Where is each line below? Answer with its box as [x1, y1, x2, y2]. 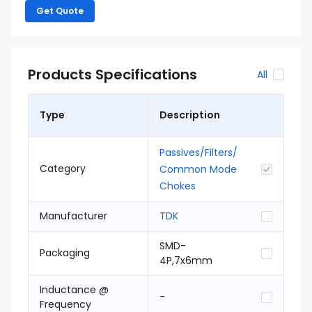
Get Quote [36, 5, 84, 17]
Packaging [40, 246, 90, 260]
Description [159, 108, 220, 122]
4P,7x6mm [159, 253, 212, 267]
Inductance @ [40, 283, 109, 297]
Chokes [159, 179, 196, 193]
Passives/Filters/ [159, 146, 237, 159]
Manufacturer [40, 209, 107, 223]
